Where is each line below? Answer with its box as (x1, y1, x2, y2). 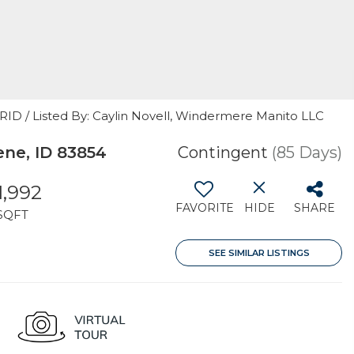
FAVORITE (175, 201, 234, 215)
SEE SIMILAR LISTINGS (208, 247, 310, 258)
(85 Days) (272, 143, 342, 162)
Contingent (178, 143, 268, 162)
